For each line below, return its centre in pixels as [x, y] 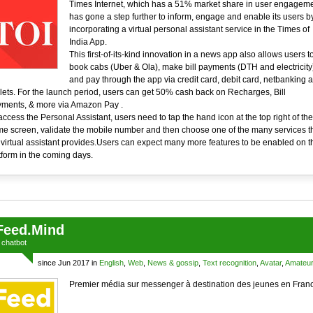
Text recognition [229, 263]
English [111, 263]
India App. [88, 42]
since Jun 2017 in [68, 263]
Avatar [270, 263]
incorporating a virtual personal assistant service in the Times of [189, 29]
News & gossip [173, 263]
